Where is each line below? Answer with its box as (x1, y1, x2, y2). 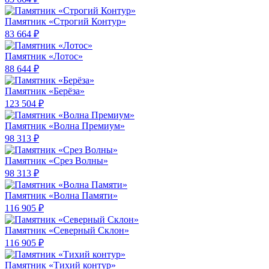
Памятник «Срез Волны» (5, 156, 108, 166)
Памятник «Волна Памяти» (5, 190, 118, 201)
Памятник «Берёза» (5, 86, 85, 97)
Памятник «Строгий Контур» (5, 16, 126, 27)
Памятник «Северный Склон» (5, 225, 129, 236)
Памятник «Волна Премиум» (5, 121, 125, 131)
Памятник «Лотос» (5, 51, 83, 62)
